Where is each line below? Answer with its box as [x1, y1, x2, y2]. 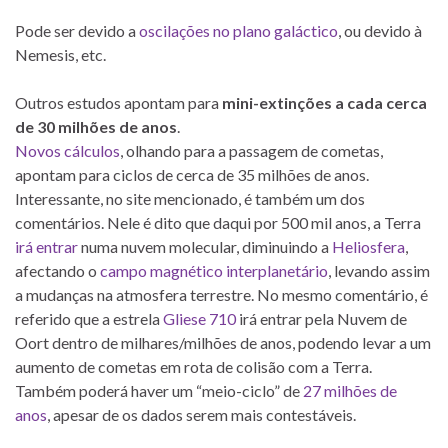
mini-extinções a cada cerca [222, 93, 427, 113]
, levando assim [328, 261, 430, 281]
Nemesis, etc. [15, 45, 106, 65]
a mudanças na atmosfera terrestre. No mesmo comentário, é [15, 285, 428, 305]
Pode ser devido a [15, 21, 139, 41]
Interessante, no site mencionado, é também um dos [15, 189, 365, 209]
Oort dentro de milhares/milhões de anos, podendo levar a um [15, 333, 431, 353]
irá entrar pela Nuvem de [239, 309, 407, 329]
